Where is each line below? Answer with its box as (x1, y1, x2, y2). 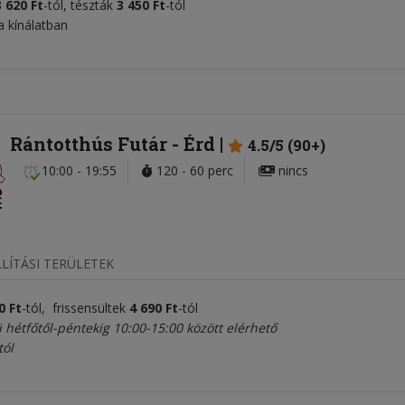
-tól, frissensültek (22, 299, 129, 317)
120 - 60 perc (153, 162, 233, 180)
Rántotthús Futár (10, 132, 167, 156)
